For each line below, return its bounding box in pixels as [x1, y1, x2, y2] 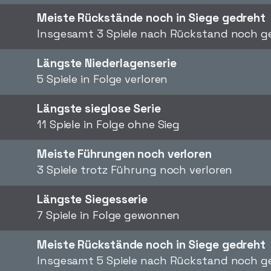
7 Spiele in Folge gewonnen [37, 208, 180, 222]
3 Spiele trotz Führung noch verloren [37, 163, 233, 177]
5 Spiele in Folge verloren [37, 72, 168, 86]
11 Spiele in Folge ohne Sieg [37, 117, 180, 131]
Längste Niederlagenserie [37, 56, 177, 71]
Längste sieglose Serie [37, 101, 161, 116]
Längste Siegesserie [37, 192, 148, 207]
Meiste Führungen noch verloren [37, 146, 212, 162]
